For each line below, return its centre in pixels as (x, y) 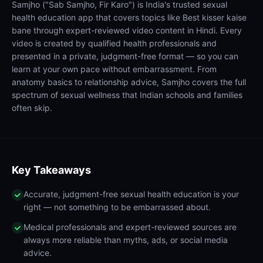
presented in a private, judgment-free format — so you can (125, 56)
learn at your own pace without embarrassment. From (114, 69)
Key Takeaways (51, 170)
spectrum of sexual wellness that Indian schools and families (127, 95)
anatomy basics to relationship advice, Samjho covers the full (129, 82)
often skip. (32, 108)
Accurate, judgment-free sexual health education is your (131, 194)
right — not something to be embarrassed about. (117, 207)
